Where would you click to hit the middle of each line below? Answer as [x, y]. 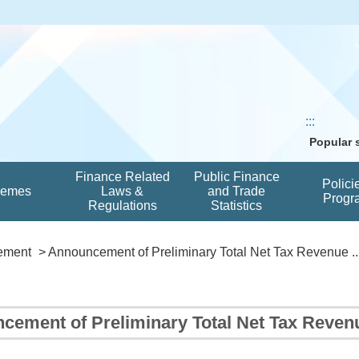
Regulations [122, 206]
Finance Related [122, 177]
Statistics [237, 206]
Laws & [123, 191]
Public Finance [236, 177]
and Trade [237, 191]
